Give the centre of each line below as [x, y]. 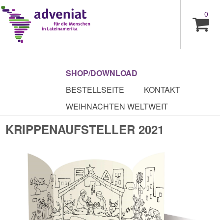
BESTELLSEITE [95, 90]
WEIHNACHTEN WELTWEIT [117, 106]
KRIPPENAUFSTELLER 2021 [85, 129]
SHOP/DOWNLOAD [102, 73]
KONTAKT [162, 90]
